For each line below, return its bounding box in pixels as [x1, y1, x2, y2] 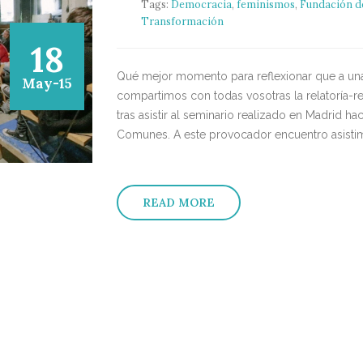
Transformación [141, 15, 224, 28]
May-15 [22, 75, 72, 93]
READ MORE [143, 195, 215, 211]
